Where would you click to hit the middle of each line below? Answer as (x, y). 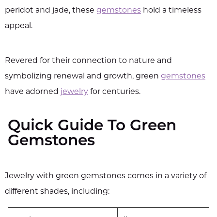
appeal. (19, 26)
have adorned (33, 92)
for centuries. (115, 92)
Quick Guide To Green (92, 126)
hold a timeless (172, 10)
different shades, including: (57, 192)
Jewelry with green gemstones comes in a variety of (106, 176)
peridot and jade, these (51, 10)
